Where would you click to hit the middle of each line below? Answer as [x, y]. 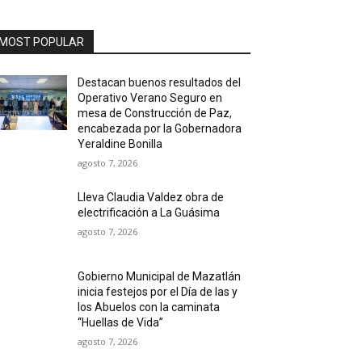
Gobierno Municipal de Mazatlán [160, 277]
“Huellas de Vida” [121, 323]
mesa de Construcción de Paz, [155, 113]
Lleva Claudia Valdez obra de [151, 197]
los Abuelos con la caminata [149, 307]
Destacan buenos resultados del [160, 82]
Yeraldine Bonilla [120, 144]
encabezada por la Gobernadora [160, 128]
